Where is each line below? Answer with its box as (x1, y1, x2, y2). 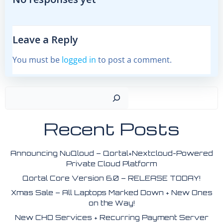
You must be (12, 54, 62, 65)
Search (111, 87, 137, 98)
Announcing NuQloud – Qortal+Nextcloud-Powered (10, 148, 213, 157)
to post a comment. (96, 54, 172, 65)
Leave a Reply (12, 32, 78, 46)
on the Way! (88, 198, 135, 207)
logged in (62, 54, 96, 65)
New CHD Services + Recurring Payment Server (14, 213, 209, 222)
